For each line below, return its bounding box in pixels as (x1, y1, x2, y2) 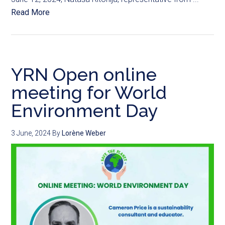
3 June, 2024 (11, 129, 51, 138)
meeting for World (11, 82, 167, 103)
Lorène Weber (62, 129, 106, 138)
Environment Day (11, 100, 159, 122)
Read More (11, 8, 50, 18)
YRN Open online (11, 64, 157, 85)
